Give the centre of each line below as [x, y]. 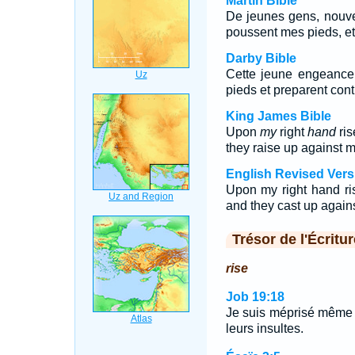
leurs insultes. [264, 328]
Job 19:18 [255, 297]
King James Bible [278, 116]
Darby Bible [261, 58]
